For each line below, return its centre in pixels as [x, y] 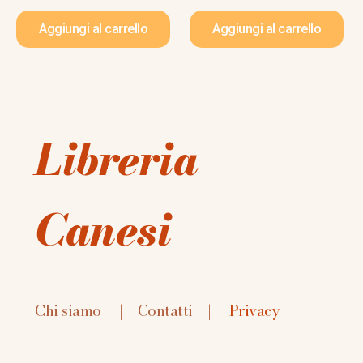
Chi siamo [68, 311]
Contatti [165, 311]
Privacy [254, 311]
